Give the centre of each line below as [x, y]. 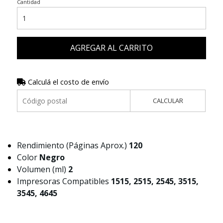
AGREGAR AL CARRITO [111, 48]
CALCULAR [168, 101]
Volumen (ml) [42, 169]
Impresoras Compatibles [64, 181]
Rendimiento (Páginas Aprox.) [73, 146]
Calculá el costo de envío [67, 82]
